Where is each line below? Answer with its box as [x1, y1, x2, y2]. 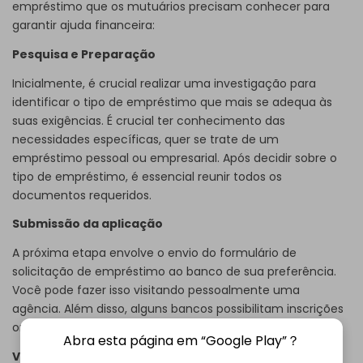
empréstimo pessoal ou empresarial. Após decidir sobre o [12, 149, 337, 166]
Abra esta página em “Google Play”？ [63, 331, 300, 350]
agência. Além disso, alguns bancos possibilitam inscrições [12, 301, 344, 318]
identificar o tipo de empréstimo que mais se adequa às [12, 93, 332, 110]
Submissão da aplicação [12, 216, 163, 233]
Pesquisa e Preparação [12, 45, 156, 62]
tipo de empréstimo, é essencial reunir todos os [12, 168, 282, 185]
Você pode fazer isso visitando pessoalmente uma [12, 282, 300, 299]
